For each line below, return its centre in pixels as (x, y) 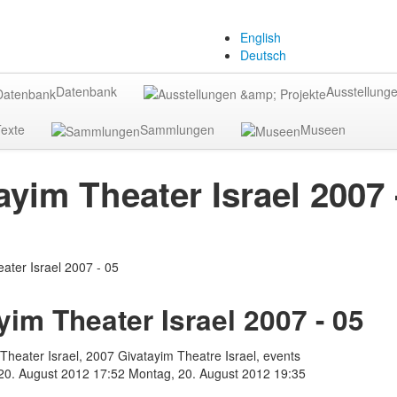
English (261, 38)
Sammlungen (177, 129)
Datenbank (86, 92)
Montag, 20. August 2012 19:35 (217, 374)
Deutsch (264, 55)
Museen (323, 129)
